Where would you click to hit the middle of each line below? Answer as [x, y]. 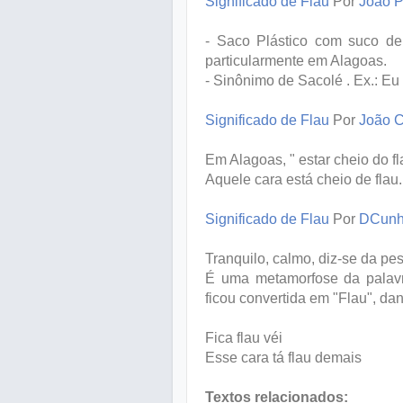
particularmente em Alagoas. [296, 60]
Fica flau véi [244, 337]
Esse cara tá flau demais [283, 357]
